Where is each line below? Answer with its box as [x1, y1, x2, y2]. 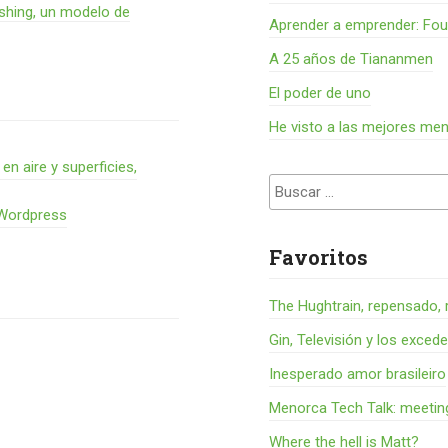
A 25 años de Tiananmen [269, 50, 434, 68]
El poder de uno [269, 84, 372, 102]
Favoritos [269, 244, 369, 270]
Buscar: [269, 177, 319, 195]
